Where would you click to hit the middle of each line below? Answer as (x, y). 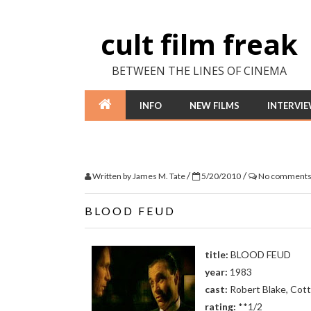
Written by (112, 176)
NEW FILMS (215, 106)
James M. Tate (160, 176)
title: (217, 254)
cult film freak (199, 44)
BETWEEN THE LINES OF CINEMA (199, 71)
